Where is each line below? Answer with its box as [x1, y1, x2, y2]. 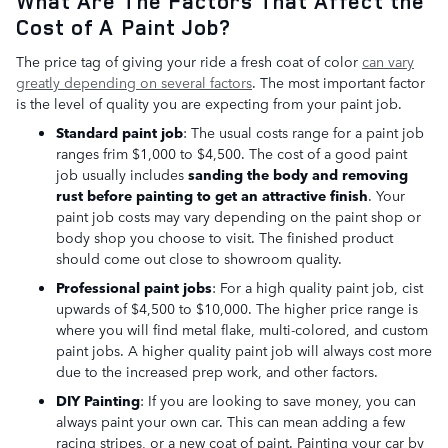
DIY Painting [56, 389, 140, 410]
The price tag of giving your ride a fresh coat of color [16, 50, 362, 71]
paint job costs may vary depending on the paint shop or [56, 205, 421, 226]
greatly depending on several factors [16, 71, 252, 92]
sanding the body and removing [188, 163, 408, 184]
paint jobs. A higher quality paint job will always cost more [56, 339, 432, 360]
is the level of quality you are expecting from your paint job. [16, 92, 402, 113]
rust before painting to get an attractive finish [56, 184, 368, 205]
